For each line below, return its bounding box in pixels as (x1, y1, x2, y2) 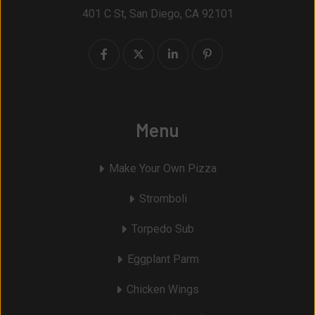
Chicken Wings (127, 282, 199, 296)
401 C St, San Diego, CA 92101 (82, 6, 233, 20)
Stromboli (139, 191, 187, 205)
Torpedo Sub (131, 221, 194, 236)
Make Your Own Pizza (109, 161, 217, 175)
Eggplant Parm (127, 252, 199, 266)
